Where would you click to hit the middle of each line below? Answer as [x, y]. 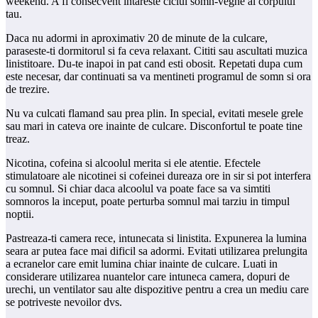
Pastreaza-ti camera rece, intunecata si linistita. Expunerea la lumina [156, 238]
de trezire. [28, 89]
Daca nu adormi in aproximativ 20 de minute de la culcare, [137, 38]
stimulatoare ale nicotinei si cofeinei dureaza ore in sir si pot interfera [158, 175]
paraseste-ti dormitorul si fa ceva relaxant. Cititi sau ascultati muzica [157, 50]
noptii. [20, 214]
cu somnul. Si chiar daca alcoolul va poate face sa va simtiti [138, 188]
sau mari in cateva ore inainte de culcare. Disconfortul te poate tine [154, 126]
